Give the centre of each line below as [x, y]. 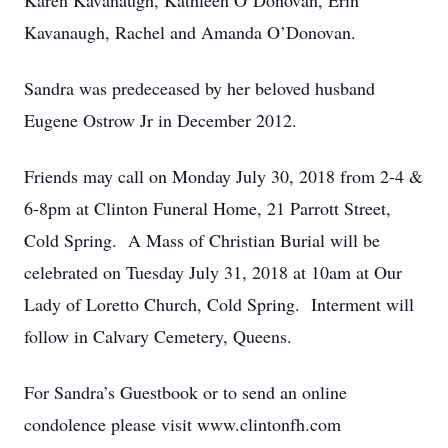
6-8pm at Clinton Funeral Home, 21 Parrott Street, [207, 208]
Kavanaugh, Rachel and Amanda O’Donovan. [190, 32]
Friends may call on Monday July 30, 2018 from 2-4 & [223, 176]
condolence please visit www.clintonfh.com [182, 424]
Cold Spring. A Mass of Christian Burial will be [202, 240]
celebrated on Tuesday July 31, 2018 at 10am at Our [213, 272]
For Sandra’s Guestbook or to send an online [185, 392]
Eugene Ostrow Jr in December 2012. [160, 120]
